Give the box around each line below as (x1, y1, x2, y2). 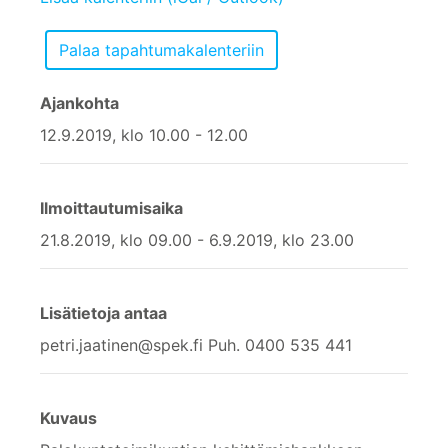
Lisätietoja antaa (40, 302, 167, 323)
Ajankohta (40, 92, 119, 113)
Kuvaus (40, 407, 97, 428)
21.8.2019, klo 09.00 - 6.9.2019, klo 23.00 (40, 229, 354, 250)
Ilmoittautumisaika (40, 197, 183, 218)
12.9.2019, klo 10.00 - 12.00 (40, 124, 248, 145)
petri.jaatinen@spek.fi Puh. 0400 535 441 (40, 334, 352, 355)
